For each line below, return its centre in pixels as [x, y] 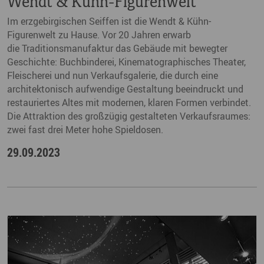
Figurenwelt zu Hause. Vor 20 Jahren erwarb [99, 34]
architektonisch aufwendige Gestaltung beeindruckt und [125, 89]
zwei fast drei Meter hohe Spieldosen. [85, 129]
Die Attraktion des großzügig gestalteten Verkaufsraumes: [129, 116]
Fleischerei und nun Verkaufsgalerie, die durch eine [113, 75]
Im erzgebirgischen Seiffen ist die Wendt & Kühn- [109, 21]
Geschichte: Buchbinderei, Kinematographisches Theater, [126, 62]
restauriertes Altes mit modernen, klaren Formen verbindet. [129, 102]
